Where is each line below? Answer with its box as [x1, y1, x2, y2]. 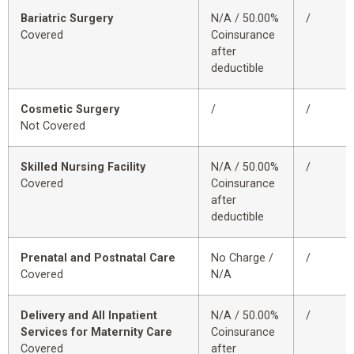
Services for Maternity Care [21, 326, 172, 340]
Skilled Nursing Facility [21, 160, 145, 175]
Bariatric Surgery [21, 12, 113, 26]
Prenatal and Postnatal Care [21, 251, 175, 265]
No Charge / [211, 251, 273, 265]
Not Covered [21, 119, 85, 134]
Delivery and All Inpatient [21, 309, 157, 323]
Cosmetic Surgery [21, 103, 119, 117]
